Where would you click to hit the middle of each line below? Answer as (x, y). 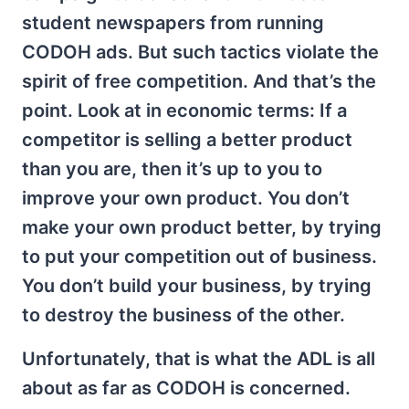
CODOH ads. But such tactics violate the (200, 52)
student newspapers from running (173, 23)
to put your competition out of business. (199, 257)
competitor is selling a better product (187, 140)
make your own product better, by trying (202, 227)
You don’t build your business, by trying (197, 286)
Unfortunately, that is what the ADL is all (199, 359)
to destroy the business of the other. (184, 315)
